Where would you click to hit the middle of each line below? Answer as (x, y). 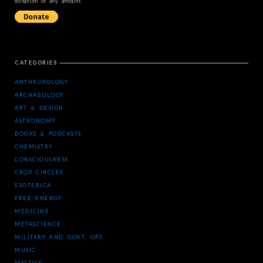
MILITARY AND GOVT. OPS (59, 237)
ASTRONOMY (35, 121)
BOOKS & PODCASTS (48, 134)
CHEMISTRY (34, 146)
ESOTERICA (33, 185)
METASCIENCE (38, 224)
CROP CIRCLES (39, 172)
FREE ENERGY (38, 198)
